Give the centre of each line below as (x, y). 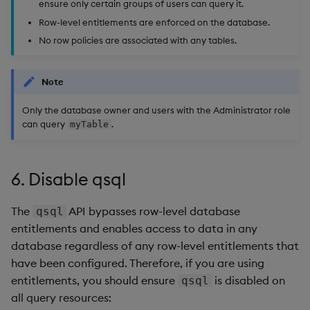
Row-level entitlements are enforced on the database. (154, 22)
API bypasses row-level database (154, 211)
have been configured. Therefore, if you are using (138, 263)
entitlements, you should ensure (94, 280)
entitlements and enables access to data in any (134, 228)
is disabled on (249, 280)
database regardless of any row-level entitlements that (155, 245)
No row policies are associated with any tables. (138, 40)
